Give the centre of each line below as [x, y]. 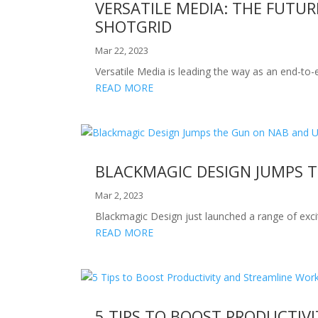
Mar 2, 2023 [120, 195]
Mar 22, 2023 [122, 50]
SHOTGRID [134, 26]
